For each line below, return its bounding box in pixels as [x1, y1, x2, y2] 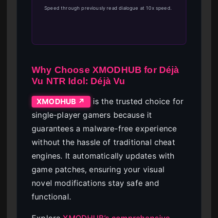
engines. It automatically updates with [32, 150, 175, 161]
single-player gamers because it [32, 109, 152, 120]
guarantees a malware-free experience [32, 123, 177, 133]
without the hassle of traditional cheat [32, 137, 175, 147]
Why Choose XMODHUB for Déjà [32, 64, 180, 75]
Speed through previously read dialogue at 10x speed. [44, 5, 172, 11]
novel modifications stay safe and [32, 178, 159, 188]
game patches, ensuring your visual [32, 164, 164, 174]
